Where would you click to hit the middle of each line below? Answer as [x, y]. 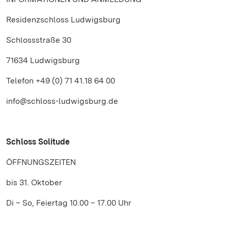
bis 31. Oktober [34, 182]
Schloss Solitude [38, 142]
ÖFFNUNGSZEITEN [41, 162]
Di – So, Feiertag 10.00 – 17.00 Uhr [69, 203]
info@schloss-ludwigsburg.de [62, 101]
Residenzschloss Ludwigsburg [63, 20]
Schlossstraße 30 [39, 40]
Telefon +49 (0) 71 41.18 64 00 [61, 81]
